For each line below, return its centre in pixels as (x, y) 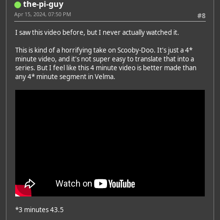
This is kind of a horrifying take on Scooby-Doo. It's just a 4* (104, 50)
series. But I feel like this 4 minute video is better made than (106, 68)
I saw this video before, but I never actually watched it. (97, 33)
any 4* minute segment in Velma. (65, 77)
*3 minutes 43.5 (40, 210)
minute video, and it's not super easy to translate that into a (105, 59)
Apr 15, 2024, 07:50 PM (43, 14)
